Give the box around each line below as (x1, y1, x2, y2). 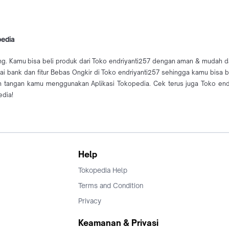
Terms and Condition (78, 181, 143, 190)
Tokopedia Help (78, 166, 127, 175)
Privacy (78, 197, 101, 205)
